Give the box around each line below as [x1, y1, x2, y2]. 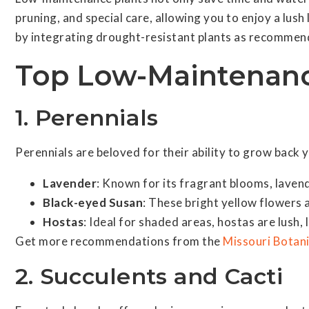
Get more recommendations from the [15, 234, 223, 248]
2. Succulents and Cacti [15, 263, 283, 290]
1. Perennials [15, 104, 159, 131]
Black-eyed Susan [43, 195, 143, 210]
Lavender [43, 176, 97, 190]
